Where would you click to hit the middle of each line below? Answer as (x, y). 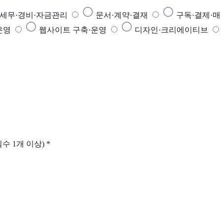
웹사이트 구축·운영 (73, 30)
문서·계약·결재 (122, 15)
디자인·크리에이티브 (171, 30)
